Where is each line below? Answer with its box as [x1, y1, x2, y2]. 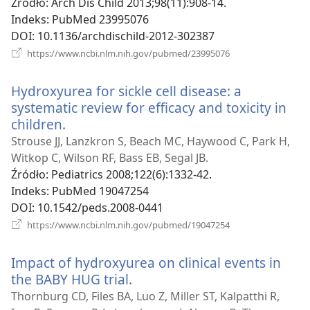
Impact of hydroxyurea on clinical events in [11, 253, 281, 273]
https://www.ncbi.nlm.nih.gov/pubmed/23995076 [25, 47, 230, 60]
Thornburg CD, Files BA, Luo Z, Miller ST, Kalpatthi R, [11, 289, 280, 304]
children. [11, 115, 66, 134]
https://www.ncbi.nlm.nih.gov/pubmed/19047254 [25, 219, 230, 232]
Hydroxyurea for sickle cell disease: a [11, 82, 241, 101]
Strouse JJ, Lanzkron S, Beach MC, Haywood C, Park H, [11, 134, 290, 149]
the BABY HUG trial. [11, 270, 132, 289]
